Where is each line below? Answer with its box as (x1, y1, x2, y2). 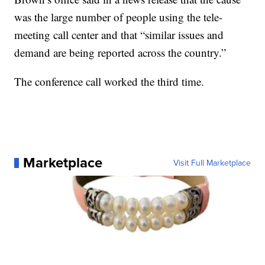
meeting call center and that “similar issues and (14, 27, 224, 43)
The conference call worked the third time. (14, 74, 205, 89)
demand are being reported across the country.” (14, 45, 227, 60)
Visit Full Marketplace (173, 157, 251, 169)
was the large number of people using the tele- (14, 9, 223, 25)
